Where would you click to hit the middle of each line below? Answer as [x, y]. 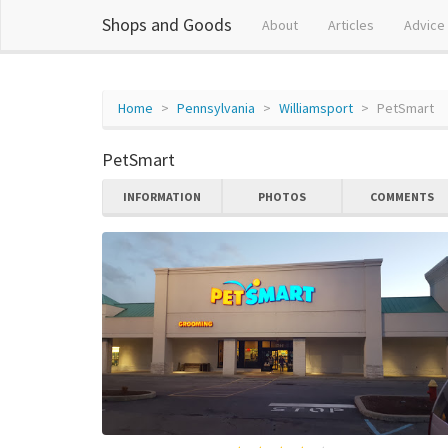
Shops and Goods [167, 24]
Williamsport [316, 108]
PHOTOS [282, 196]
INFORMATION [162, 196]
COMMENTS [402, 196]
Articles [351, 25]
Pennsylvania [216, 108]
